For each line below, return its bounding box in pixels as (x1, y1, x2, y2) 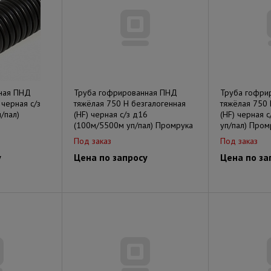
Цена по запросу (74, 151, 148, 163)
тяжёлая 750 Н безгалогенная (74, 98, 186, 109)
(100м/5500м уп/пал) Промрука (74, 120, 193, 131)
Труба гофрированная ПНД (74, 87, 177, 98)
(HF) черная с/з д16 (74, 109, 148, 120)
